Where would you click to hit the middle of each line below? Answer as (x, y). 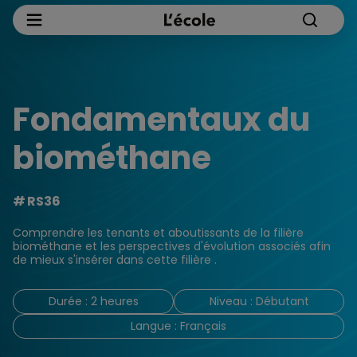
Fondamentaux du (161, 120)
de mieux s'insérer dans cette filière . (115, 260)
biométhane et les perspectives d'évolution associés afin (172, 246)
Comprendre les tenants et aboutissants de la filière (158, 233)
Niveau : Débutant (259, 301)
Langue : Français (178, 326)
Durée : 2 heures (93, 301)
